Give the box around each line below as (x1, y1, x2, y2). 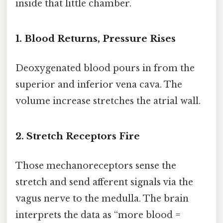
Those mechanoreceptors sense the (15, 160, 176, 172)
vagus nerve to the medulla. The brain (15, 193, 189, 205)
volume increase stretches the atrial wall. (15, 96, 201, 107)
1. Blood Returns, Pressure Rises (15, 32, 176, 44)
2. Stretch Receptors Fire (15, 130, 140, 142)
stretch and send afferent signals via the (15, 177, 193, 188)
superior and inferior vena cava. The (15, 79, 182, 91)
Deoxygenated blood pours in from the (15, 63, 195, 74)
